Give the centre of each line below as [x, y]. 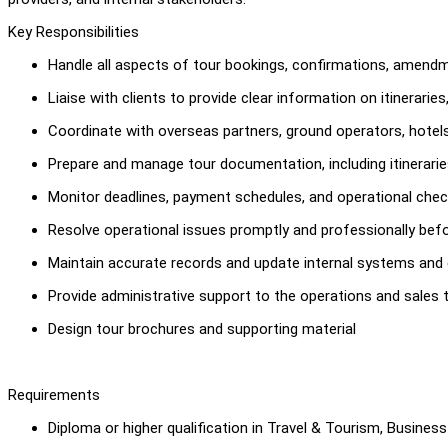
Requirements [54, 394]
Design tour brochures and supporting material [204, 328]
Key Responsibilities [73, 31]
